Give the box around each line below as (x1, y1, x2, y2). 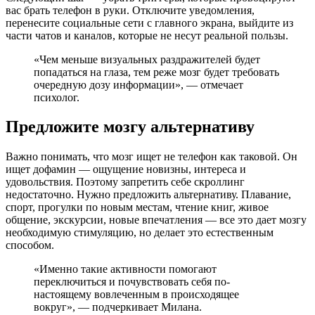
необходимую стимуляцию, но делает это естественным (6, 226, 274, 239)
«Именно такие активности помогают (34, 263, 217, 276)
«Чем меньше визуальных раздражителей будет (34, 53, 260, 65)
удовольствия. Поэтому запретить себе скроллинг (6, 176, 245, 188)
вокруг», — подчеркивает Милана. (34, 301, 202, 314)
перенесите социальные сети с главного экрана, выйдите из (6, 16, 293, 29)
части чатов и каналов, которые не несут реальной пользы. (6, 29, 288, 41)
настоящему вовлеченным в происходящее (34, 288, 239, 301)
